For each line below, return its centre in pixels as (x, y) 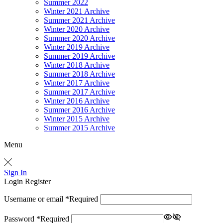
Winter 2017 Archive (77, 83)
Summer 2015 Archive (79, 128)
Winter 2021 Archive (77, 11)
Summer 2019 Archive (79, 56)
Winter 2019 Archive (77, 47)
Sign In (15, 172)
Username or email (35, 199)
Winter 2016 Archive (77, 101)
